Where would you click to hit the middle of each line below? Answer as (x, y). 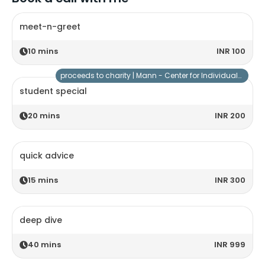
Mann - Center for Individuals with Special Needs (187, 76)
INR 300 (230, 180)
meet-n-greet (50, 27)
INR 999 (230, 245)
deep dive (41, 220)
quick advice (47, 156)
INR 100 (231, 51)
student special (53, 91)
